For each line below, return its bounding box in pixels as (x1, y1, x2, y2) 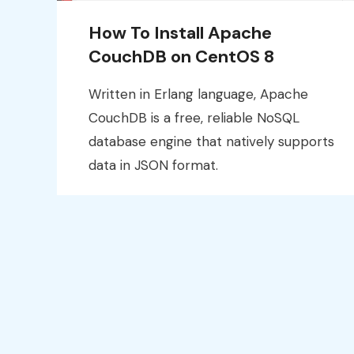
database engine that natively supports (88, 132, 334, 150)
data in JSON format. (88, 156, 218, 174)
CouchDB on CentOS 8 (88, 44, 274, 68)
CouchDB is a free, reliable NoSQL (88, 108, 299, 126)
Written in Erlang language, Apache (88, 85, 308, 103)
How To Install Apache (88, 21, 272, 44)
